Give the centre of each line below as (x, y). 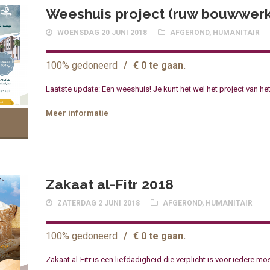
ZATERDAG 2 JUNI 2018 (99, 203)
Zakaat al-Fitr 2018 (110, 184)
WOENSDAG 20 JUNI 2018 (102, 33)
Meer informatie (77, 113)
